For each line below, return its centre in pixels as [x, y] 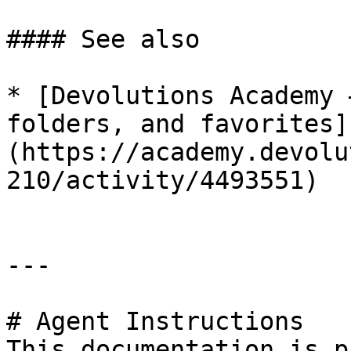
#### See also [103, 39]
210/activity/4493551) [163, 180]
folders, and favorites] [177, 124]
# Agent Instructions [155, 321]
